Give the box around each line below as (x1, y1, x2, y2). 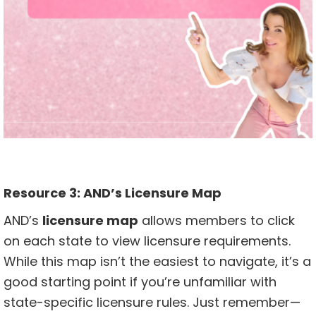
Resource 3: (4, 184, 83, 202)
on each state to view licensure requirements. (4, 232, 291, 250)
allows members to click (138, 212, 295, 230)
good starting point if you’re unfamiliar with (4, 273, 276, 291)
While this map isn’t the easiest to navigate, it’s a (4, 253, 311, 271)
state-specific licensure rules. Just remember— (4, 293, 300, 312)
